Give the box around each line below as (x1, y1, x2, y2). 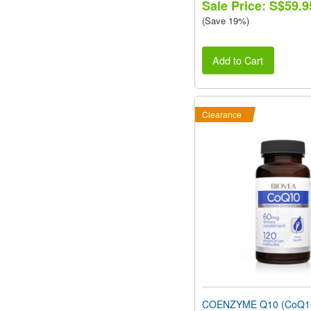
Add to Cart (212, 53, 264, 68)
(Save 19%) (202, 13, 249, 27)
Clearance (202, 108, 242, 121)
